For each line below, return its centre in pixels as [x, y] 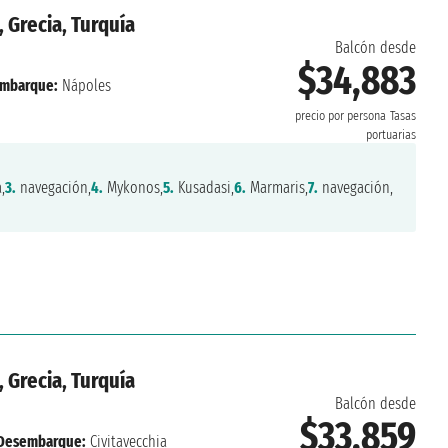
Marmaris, [276, 188]
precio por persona [340, 116]
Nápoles [84, 86]
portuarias [390, 135]
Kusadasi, [203, 188]
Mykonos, [132, 188]
